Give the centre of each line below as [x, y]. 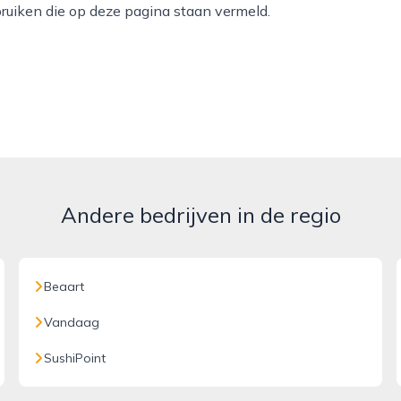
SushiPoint [75, 358]
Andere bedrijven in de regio [200, 215]
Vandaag [72, 322]
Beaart [64, 286]
